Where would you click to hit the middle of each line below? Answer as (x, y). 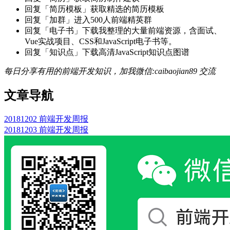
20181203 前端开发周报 (46, 130)
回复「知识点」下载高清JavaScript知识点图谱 (107, 52)
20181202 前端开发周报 (46, 119)
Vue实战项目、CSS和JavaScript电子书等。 (101, 42)
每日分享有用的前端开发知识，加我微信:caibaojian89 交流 (110, 71)
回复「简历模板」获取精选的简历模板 (94, 9)
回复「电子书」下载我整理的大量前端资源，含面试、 (123, 31)
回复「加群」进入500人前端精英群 (88, 20)
